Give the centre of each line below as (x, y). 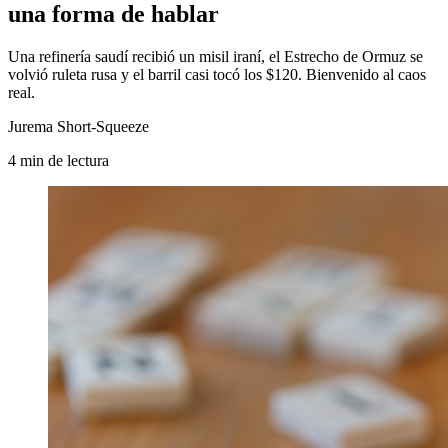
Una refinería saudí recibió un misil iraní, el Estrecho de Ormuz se (215, 56)
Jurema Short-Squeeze (78, 126)
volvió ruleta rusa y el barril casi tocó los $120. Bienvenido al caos (217, 74)
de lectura (78, 160)
